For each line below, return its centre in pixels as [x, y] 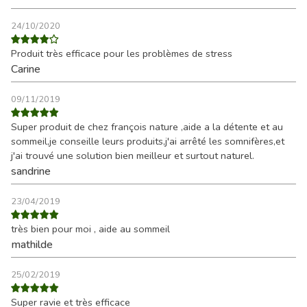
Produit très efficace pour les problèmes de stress [122, 54]
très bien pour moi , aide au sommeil [90, 229]
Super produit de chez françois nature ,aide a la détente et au [147, 127]
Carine [26, 70]
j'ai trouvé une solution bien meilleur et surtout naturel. [133, 156]
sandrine [31, 172]
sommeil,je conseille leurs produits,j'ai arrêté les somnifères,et [148, 142]
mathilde [32, 245]
